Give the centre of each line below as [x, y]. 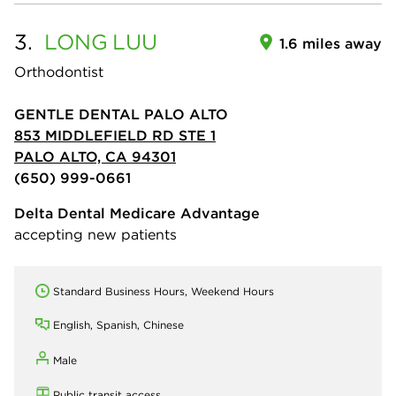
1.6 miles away [331, 44]
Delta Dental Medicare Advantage [137, 213]
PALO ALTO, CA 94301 [95, 157]
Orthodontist [59, 72]
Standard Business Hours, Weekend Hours [164, 292]
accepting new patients [95, 235]
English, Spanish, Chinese [118, 325]
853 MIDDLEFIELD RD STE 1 [115, 136]
